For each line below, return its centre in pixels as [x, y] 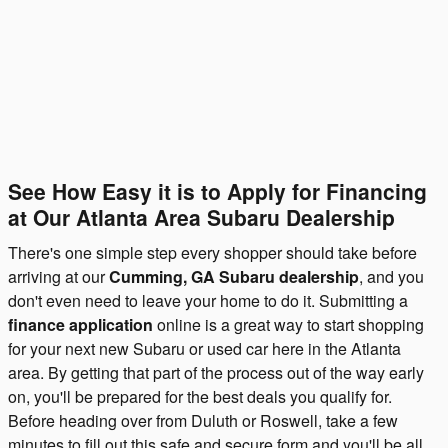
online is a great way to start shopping [288, 324]
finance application [80, 324]
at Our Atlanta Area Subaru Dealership [201, 217]
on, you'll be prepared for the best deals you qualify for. [200, 396]
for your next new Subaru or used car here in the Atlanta [204, 348]
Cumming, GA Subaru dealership [234, 276]
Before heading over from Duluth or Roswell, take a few [203, 420]
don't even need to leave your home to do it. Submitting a [208, 300]
